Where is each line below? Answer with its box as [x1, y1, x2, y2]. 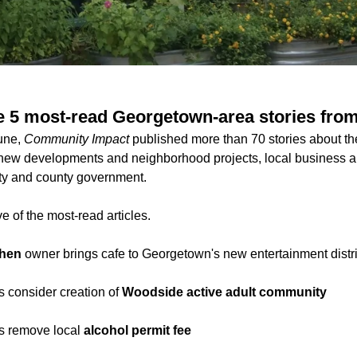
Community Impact [24, 131, 129, 146]
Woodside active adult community [122, 284, 327, 299]
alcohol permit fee [84, 323, 191, 337]
